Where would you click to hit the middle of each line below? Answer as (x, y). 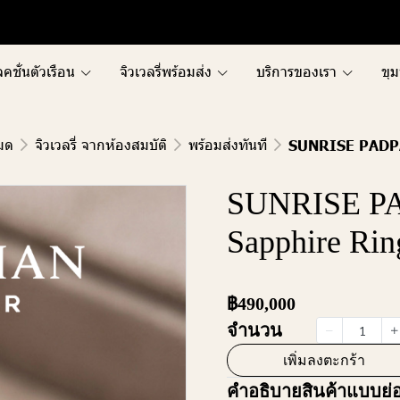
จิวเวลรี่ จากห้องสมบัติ (101, 144)
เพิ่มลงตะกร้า (324, 360)
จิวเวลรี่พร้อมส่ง (166, 71)
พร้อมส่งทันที (228, 144)
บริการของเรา (296, 71)
